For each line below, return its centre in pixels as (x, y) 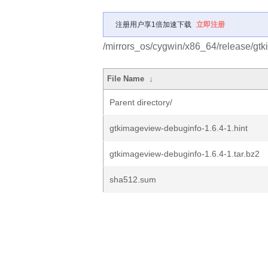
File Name (126, 79)
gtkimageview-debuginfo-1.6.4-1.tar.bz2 (185, 154)
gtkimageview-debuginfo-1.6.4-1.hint (179, 128)
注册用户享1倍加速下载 (153, 25)
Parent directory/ (141, 102)
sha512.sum (133, 179)
